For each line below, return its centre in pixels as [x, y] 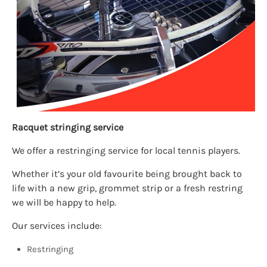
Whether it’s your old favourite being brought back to [127, 174]
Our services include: [57, 226]
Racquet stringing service [68, 127]
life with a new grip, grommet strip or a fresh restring [127, 188]
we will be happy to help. [64, 202]
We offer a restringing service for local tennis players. [126, 150]
